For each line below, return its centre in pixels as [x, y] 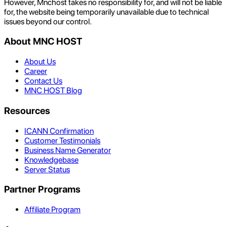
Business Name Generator [68, 150]
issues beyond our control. [48, 21]
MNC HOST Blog [53, 91]
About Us [40, 62]
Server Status [47, 169]
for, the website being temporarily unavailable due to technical [106, 12]
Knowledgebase [51, 160]
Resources [27, 110]
